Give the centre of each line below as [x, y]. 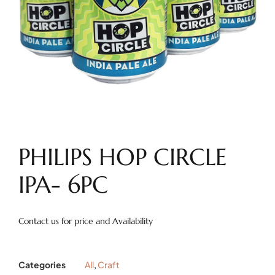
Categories [42, 265]
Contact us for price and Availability [86, 221]
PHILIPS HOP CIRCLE [123, 157]
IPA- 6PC [63, 185]
